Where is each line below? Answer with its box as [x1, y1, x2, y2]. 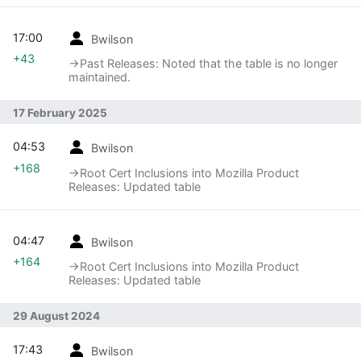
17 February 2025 [13, 106, 107, 119]
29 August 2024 [13, 309, 100, 322]
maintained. [68, 70, 131, 85]
